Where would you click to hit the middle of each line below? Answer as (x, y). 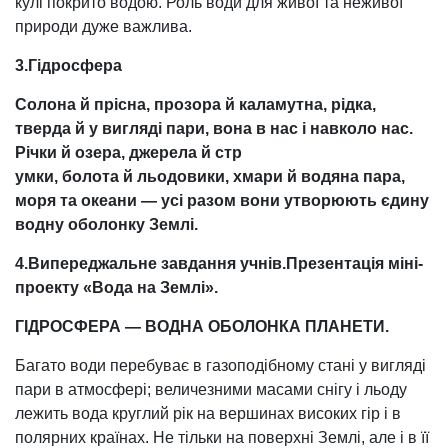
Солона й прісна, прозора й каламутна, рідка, (195, 104)
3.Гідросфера (68, 65)
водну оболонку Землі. (106, 224)
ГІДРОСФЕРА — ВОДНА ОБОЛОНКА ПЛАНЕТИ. (202, 326)
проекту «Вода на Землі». (116, 287)
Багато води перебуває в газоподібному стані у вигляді (220, 365)
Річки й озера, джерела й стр (128, 152)
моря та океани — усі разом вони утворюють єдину (222, 200)
